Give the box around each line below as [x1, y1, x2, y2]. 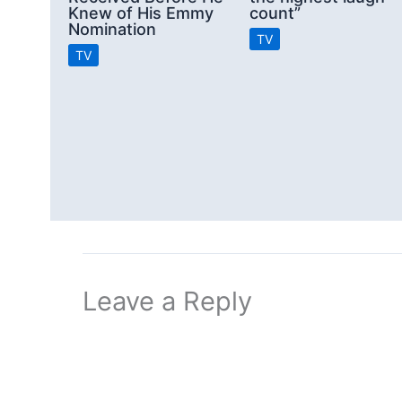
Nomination [68, 19, 156, 39]
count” [249, 3, 301, 22]
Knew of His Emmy [68, 3, 214, 22]
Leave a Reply [83, 285, 252, 318]
